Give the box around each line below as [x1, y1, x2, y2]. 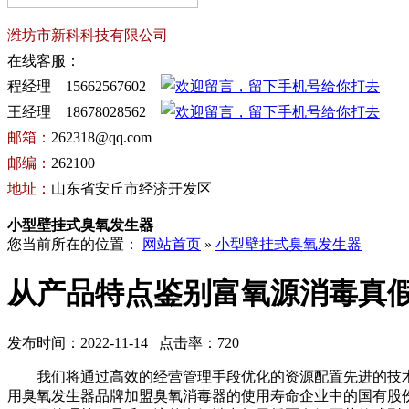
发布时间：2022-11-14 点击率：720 [7, 334, 239, 351]
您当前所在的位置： [7, 236, 142, 252]
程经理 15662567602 [7, 79, 161, 94]
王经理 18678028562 [7, 104, 161, 120]
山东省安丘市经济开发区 [51, 181, 212, 196]
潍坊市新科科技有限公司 [7, 27, 168, 43]
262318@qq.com [51, 130, 152, 145]
